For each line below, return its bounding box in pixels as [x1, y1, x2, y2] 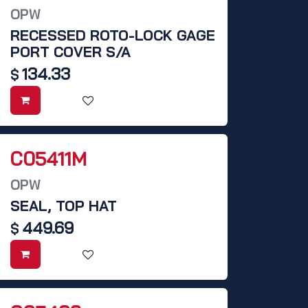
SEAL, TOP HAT [10, 197, 117, 215]
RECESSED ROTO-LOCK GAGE [10, 26, 215, 45]
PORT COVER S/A [10, 43, 131, 61]
